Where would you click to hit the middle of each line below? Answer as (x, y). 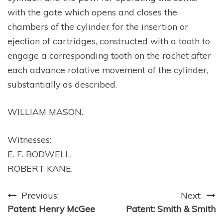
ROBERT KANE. (40, 168)
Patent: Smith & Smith (171, 209)
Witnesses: (29, 139)
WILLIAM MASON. (45, 112)
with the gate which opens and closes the (92, 12)
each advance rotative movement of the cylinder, (108, 70)
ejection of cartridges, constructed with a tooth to (109, 41)
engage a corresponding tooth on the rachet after (109, 55)
